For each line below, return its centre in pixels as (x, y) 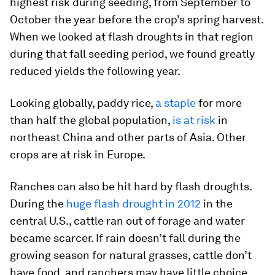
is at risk (194, 120)
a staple (176, 103)
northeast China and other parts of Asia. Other (128, 137)
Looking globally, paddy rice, (83, 103)
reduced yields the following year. (95, 71)
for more (219, 103)
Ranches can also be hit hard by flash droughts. (131, 187)
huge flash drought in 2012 (134, 204)
